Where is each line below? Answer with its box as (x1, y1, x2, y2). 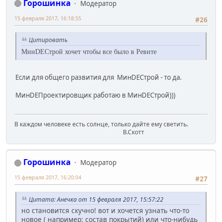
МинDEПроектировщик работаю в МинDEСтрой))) (15, 90, 175, 100)
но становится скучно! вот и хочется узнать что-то (21, 206, 189, 216)
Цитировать (29, 36, 67, 45)
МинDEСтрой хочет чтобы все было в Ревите (21, 48, 157, 55)
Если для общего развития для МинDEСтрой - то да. (15, 72, 182, 82)
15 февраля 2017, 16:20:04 (14, 173, 81, 181)
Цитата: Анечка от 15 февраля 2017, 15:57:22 (29, 195, 164, 204)
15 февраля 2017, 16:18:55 (14, 14, 81, 22)
